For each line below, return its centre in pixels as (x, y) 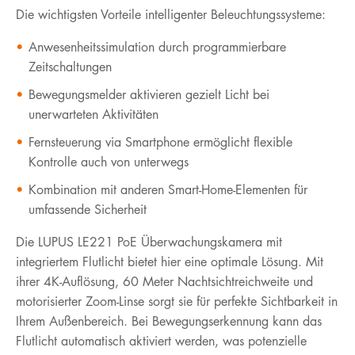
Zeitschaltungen (70, 67)
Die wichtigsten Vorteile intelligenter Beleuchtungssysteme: (171, 14)
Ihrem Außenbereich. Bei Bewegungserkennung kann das (169, 321)
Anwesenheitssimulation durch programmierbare (157, 47)
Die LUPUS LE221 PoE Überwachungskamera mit (149, 242)
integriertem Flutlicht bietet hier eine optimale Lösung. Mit (170, 261)
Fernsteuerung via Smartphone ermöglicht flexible (160, 142)
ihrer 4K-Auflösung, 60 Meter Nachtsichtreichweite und (164, 281)
